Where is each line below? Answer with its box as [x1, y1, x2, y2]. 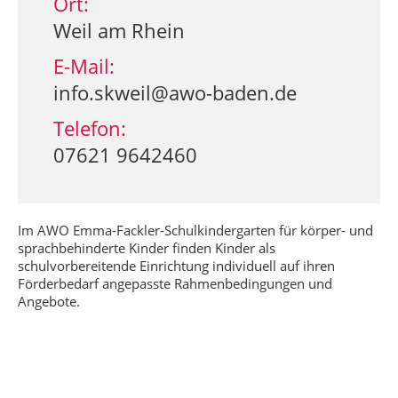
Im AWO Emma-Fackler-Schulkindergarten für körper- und [18, 221, 373, 239]
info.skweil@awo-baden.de [53, 79, 297, 106]
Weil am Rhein [53, 17, 185, 44]
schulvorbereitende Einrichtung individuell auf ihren [18, 257, 335, 275]
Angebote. [18, 292, 80, 310]
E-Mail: [53, 52, 115, 79]
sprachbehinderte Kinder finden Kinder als [18, 239, 275, 257]
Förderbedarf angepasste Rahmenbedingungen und [18, 275, 332, 292]
